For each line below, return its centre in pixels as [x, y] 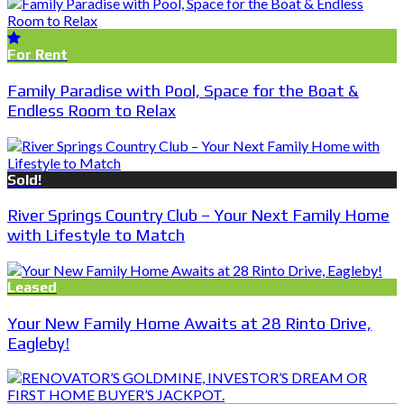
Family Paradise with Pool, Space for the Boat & [183, 90]
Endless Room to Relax [92, 110]
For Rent [37, 55]
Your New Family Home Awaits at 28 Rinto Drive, [189, 322]
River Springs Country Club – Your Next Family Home [198, 215]
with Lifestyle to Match [96, 235]
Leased [32, 287]
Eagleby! [38, 342]
